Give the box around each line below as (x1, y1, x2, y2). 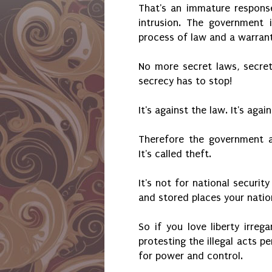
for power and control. (138, 250, 243, 262)
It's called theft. (138, 148, 214, 160)
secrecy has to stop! (138, 75, 232, 87)
